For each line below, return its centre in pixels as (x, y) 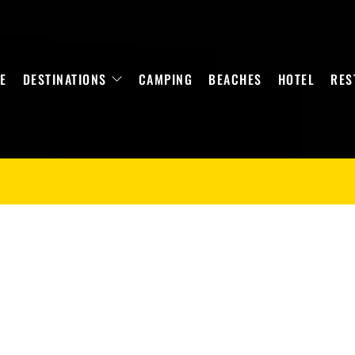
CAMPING (165, 79)
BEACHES (235, 79)
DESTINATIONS (65, 79)
